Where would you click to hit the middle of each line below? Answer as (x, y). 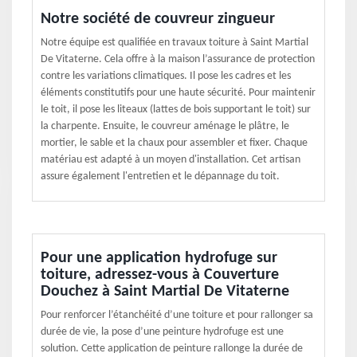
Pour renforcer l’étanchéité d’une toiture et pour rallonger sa (177, 315)
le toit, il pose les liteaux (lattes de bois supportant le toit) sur (176, 110)
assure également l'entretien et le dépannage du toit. (160, 177)
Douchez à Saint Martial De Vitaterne (165, 292)
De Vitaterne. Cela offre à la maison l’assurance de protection (178, 59)
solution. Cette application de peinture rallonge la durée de (172, 349)
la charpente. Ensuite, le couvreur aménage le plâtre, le (165, 126)
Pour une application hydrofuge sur (159, 258)
